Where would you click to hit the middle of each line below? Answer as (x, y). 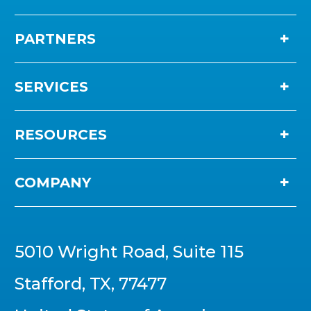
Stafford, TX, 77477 (91, 283)
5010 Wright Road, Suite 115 (129, 251)
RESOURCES (61, 134)
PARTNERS (55, 39)
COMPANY (53, 182)
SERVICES (51, 86)
